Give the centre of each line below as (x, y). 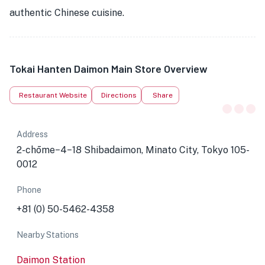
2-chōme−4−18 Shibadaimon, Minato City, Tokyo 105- (133, 150)
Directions (119, 95)
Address (32, 134)
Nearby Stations (48, 235)
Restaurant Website (53, 95)
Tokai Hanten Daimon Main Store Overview (109, 69)
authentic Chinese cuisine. (67, 13)
